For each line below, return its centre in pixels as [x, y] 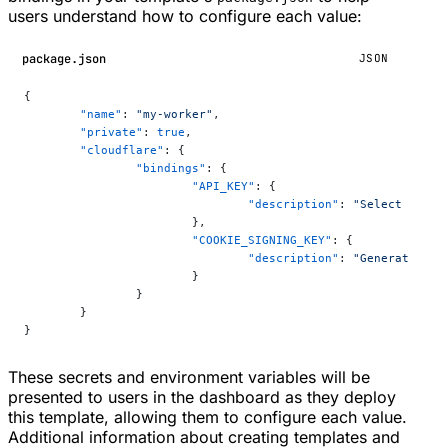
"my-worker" [174, 114]
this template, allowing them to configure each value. [207, 417]
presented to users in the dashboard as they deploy [202, 397]
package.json [64, 58]
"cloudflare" [122, 150]
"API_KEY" [223, 186]
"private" [111, 132]
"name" [101, 114]
